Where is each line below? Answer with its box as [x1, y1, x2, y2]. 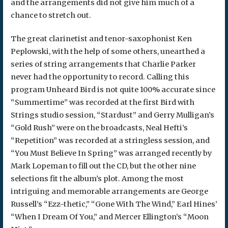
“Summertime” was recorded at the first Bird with [10, 98, 194, 107]
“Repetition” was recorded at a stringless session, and [10, 136, 210, 146]
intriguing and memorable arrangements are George [10, 187, 208, 196]
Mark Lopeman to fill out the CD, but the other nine [10, 161, 196, 171]
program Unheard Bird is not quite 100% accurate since [10, 85, 215, 95]
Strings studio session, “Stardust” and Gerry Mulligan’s [10, 110, 214, 120]
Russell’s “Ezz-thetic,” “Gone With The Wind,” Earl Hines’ [10, 199, 217, 209]
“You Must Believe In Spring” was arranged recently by [10, 149, 212, 158]
